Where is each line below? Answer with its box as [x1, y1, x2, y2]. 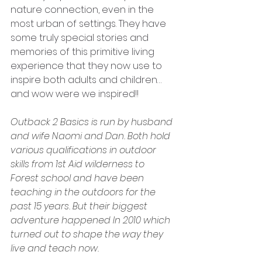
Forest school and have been [11, 171, 146, 185]
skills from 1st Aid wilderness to [11, 157, 147, 171]
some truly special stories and [11, 31, 151, 45]
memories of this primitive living [11, 45, 157, 59]
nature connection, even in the [11, 3, 156, 17]
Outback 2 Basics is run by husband [11, 115, 175, 129]
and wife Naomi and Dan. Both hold [11, 129, 173, 143]
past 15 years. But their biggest [11, 199, 150, 213]
